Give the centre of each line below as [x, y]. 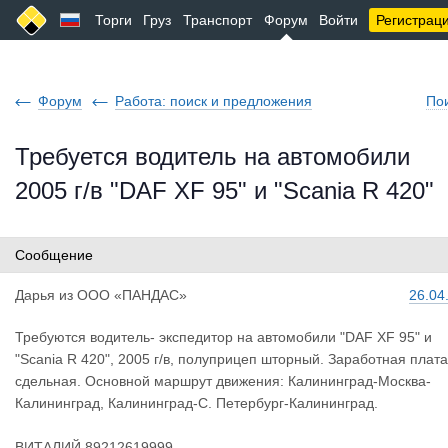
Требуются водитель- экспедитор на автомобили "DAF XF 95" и [223, 337]
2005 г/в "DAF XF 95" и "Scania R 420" [224, 190]
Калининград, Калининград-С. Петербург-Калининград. [196, 403]
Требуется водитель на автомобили [212, 156]
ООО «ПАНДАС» [132, 295]
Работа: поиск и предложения [213, 101]
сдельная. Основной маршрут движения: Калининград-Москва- [223, 381]
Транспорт [217, 20]
